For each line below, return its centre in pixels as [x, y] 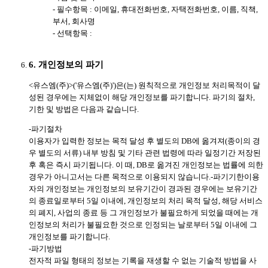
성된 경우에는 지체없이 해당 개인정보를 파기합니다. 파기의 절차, [142, 98]
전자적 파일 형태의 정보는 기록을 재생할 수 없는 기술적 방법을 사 [143, 261]
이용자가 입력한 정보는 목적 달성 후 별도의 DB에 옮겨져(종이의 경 [144, 141]
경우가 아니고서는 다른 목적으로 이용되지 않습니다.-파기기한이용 [144, 177]
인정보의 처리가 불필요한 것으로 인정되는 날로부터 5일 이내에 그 [143, 225]
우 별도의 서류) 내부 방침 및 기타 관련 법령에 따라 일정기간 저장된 [145, 153]
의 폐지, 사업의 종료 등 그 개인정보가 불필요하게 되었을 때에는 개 [144, 213]
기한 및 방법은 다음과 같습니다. [84, 109]
